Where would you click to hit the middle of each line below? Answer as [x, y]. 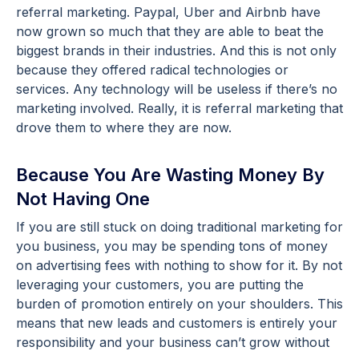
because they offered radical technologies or [152, 69]
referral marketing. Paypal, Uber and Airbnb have [168, 12]
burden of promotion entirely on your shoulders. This [179, 303]
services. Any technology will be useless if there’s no [177, 89]
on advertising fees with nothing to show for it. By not [179, 265]
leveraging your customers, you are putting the [160, 284]
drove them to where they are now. [124, 127]
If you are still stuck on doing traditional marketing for [179, 226]
